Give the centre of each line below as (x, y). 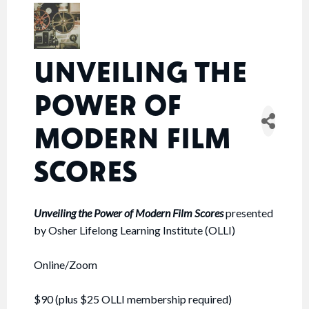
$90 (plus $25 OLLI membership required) (133, 299)
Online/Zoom (66, 265)
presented (248, 213)
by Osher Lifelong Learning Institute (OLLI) (134, 230)
